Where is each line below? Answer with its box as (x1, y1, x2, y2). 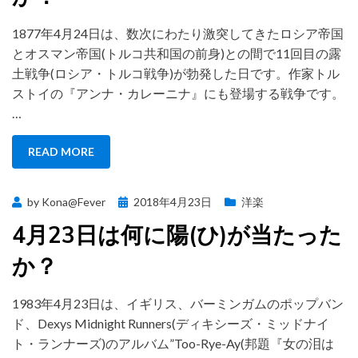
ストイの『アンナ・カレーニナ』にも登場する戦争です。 (12, 86, 344, 101)
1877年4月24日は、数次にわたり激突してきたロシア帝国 (12, 26, 344, 41)
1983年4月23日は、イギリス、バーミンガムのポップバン (12, 296, 344, 311)
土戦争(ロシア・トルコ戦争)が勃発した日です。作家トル (12, 66, 340, 81)
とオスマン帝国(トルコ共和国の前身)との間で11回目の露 (12, 46, 341, 61)
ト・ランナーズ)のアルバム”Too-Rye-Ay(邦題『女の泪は (12, 336, 334, 351)
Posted (117, 194, 154, 208)
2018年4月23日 (133, 195, 212, 209)
